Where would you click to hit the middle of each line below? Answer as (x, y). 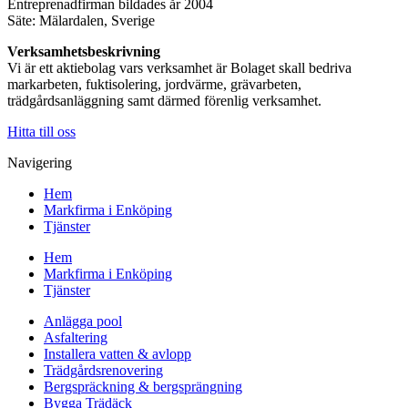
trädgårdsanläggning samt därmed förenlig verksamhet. (164, 101)
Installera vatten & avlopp (117, 354)
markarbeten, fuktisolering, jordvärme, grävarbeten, (154, 85)
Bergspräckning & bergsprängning (143, 387)
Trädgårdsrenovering (103, 371)
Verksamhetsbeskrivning (84, 52)
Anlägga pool (83, 321)
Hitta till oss (41, 132)
